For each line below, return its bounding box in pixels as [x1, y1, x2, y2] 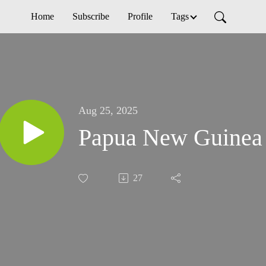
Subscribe [72, 11, 109, 21]
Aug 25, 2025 [78, 104, 138, 117]
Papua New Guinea [78, 124, 262, 151]
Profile [127, 11, 153, 21]
